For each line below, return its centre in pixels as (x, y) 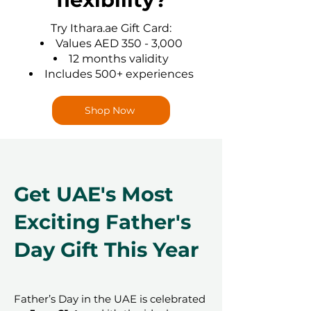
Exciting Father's (102, 222)
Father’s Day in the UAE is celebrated (110, 299)
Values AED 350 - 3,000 (119, 44)
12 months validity (119, 59)
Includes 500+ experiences (119, 74)
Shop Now (110, 111)
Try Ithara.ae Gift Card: (111, 28)
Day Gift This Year (107, 250)
